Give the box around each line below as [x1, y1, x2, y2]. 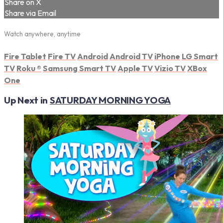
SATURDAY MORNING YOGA [49, 94, 171, 107]
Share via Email [4, 8, 56, 18]
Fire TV [48, 51, 76, 61]
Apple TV [117, 63, 153, 73]
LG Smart [182, 51, 218, 61]
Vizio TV [154, 63, 186, 73]
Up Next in [4, 94, 50, 107]
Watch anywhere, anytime [4, 30, 81, 38]
